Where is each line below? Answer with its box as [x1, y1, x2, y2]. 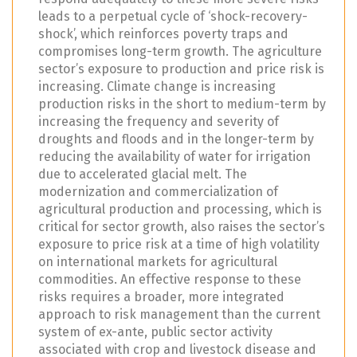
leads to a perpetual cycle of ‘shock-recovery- [38, 9, 308, 25]
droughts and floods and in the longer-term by [38, 131, 314, 147]
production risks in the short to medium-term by [38, 96, 326, 112]
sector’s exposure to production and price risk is [38, 61, 324, 77]
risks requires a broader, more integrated [38, 289, 284, 305]
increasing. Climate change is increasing [38, 79, 276, 95]
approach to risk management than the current [38, 307, 320, 323]
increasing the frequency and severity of [38, 114, 279, 130]
